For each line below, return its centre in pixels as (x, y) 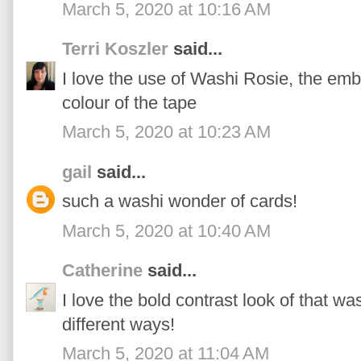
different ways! (118, 324)
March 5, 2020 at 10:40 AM (166, 230)
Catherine (102, 271)
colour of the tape (129, 102)
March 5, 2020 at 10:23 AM (166, 132)
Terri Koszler (115, 49)
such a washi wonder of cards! (180, 201)
